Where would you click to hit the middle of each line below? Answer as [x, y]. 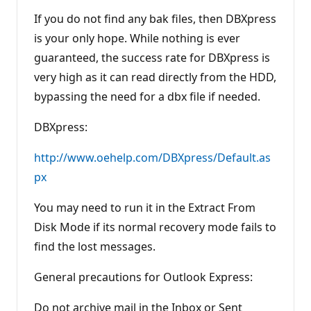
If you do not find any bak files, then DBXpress [155, 18]
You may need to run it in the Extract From [145, 207]
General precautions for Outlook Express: [143, 277]
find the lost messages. [95, 246]
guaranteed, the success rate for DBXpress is [152, 57]
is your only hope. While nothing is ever [137, 38]
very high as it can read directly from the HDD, [155, 77]
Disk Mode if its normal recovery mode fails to [155, 227]
